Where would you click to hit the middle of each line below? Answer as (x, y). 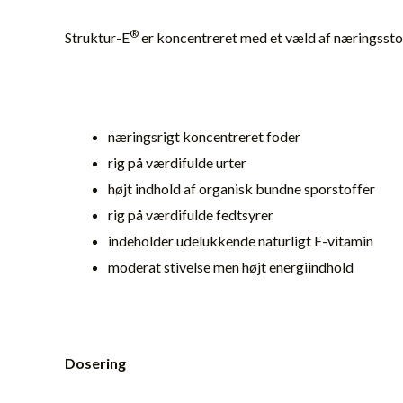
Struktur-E (97, 38)
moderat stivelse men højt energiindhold (231, 266)
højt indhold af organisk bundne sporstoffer (242, 188)
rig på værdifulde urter (177, 162)
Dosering (95, 363)
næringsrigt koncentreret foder (204, 136)
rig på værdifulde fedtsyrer (191, 214)
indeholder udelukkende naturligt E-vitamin (241, 240)
